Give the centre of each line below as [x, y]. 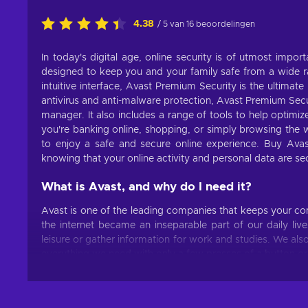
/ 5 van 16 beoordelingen [206, 24]
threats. [58, 283]
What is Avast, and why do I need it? [146, 186]
